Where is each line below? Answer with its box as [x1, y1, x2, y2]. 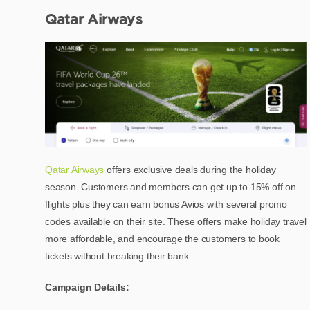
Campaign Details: [45, 282, 129, 293]
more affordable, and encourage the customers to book [45, 233, 280, 245]
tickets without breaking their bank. [45, 250, 194, 262]
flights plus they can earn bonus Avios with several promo [45, 199, 288, 210]
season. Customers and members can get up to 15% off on [45, 181, 296, 193]
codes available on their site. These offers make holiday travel [45, 216, 307, 228]
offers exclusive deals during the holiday [104, 164, 276, 176]
